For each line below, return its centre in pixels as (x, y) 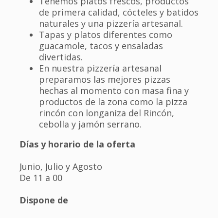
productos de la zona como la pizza (113, 102)
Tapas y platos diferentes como (106, 35)
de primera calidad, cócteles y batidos (119, 12)
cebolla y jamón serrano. (90, 124)
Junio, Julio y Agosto (61, 167)
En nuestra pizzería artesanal (100, 68)
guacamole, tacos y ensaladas (101, 46)
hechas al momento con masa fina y (114, 91)
